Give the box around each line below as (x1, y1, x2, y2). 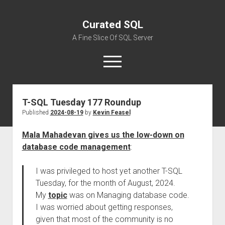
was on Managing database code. (67, 190, 189, 200)
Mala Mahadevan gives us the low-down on (22, 130, 184, 140)
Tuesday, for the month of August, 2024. (35, 178, 175, 188)
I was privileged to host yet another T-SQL (35, 166, 182, 176)
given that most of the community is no (35, 214, 173, 224)
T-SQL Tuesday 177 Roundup (22, 97, 141, 107)
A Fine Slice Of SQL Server (72, 34, 153, 42)
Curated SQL (82, 19, 143, 31)
